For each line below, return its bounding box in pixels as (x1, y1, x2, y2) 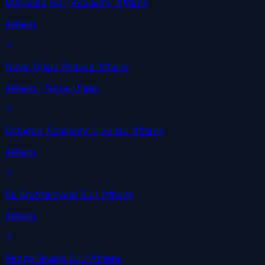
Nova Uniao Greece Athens (5, 60, 129, 73)
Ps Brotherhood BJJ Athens (5, 188, 133, 201)
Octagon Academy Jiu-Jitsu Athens (5, 124, 163, 137)
